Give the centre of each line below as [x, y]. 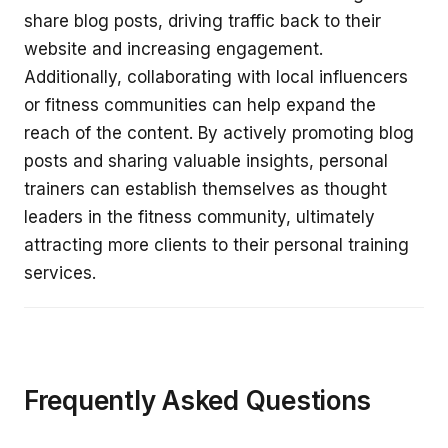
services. [60, 272]
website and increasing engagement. [173, 48]
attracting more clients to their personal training [216, 244]
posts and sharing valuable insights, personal [206, 160]
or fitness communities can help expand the [200, 104]
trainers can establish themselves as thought [205, 188]
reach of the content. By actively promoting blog [219, 132]
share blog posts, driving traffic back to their [202, 20]
